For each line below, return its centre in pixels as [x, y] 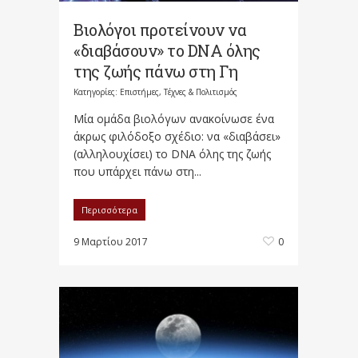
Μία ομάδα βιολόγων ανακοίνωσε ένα [174, 119]
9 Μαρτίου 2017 [111, 242]
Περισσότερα [109, 210]
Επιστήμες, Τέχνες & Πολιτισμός [179, 92]
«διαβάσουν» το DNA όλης [167, 51]
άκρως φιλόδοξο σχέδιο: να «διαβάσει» [177, 137]
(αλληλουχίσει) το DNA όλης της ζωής [172, 154]
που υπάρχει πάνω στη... [137, 172]
